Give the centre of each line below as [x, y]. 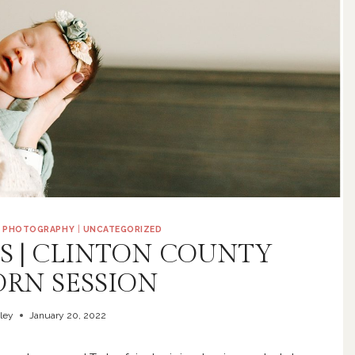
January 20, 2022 [68, 315]
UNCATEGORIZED [122, 229]
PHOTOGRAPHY [39, 229]
